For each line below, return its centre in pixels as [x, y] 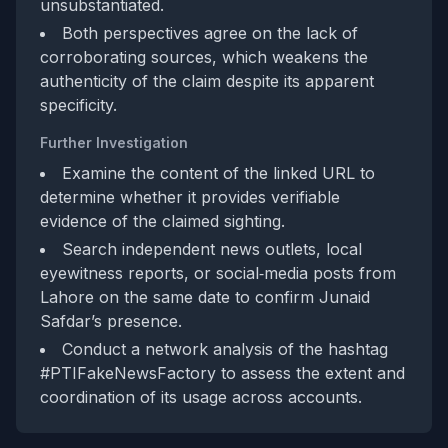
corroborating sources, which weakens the [204, 57]
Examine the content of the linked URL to [218, 173]
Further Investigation [114, 142]
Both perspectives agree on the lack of [210, 33]
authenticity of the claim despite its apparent [207, 81]
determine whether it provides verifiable [190, 197]
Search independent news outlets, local [212, 249]
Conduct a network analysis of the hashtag [225, 349]
